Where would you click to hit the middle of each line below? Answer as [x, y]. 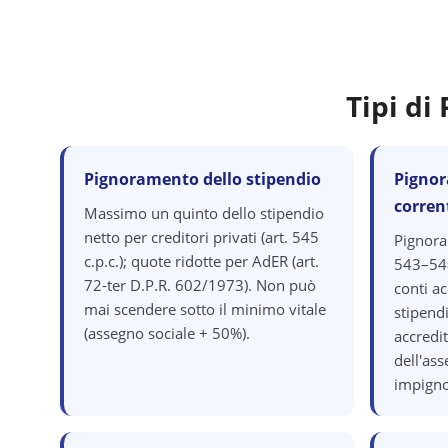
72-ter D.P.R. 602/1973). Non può [200, 285]
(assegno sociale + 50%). [167, 333]
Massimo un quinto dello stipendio [204, 213]
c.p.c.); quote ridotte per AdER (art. [201, 261]
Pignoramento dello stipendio [202, 179]
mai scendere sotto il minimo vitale [205, 309]
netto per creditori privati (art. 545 [201, 237]
